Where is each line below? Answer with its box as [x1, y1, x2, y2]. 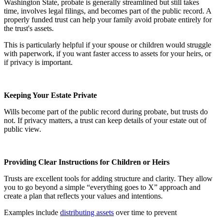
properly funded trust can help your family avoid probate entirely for [4, 15, 212, 24]
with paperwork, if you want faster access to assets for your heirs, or [4, 49, 211, 58]
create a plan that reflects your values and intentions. [4, 192, 163, 201]
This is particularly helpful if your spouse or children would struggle [4, 41, 211, 49]
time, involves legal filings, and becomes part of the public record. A [4, 7, 211, 15]
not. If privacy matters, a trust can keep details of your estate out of [4, 116, 206, 125]
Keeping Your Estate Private [4, 91, 97, 100]
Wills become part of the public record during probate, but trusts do [4, 108, 208, 116]
